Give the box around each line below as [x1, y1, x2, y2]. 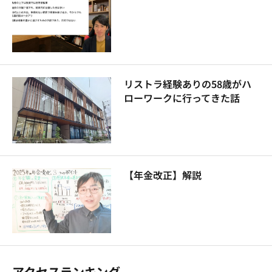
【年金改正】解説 [123, 167, 202, 182]
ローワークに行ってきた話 [123, 90, 240, 105]
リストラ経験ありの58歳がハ [123, 76, 251, 91]
